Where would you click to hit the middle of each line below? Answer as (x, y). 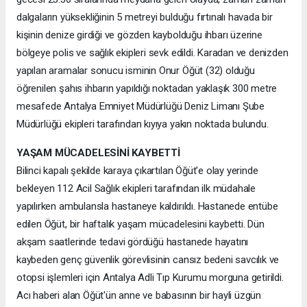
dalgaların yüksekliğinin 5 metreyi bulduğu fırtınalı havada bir (145, 17)
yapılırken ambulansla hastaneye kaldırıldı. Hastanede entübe (147, 207)
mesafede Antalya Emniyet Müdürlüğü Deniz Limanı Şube (141, 107)
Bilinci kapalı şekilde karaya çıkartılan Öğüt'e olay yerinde (137, 171)
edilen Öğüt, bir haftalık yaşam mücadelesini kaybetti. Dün (140, 224)
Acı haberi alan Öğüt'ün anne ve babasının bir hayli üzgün (139, 296)
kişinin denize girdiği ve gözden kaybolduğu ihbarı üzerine (139, 35)
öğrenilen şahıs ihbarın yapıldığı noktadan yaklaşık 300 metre (147, 89)
